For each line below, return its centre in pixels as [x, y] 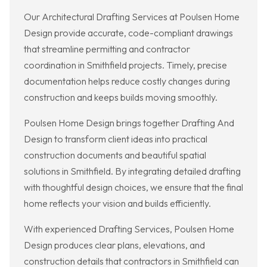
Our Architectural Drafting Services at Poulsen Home [132, 17]
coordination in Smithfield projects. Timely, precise [125, 65]
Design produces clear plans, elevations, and [114, 245]
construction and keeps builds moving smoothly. [121, 97]
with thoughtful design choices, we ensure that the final [133, 187]
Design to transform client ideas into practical [116, 139]
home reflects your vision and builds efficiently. [117, 204]
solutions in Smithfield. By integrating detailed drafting [132, 171]
